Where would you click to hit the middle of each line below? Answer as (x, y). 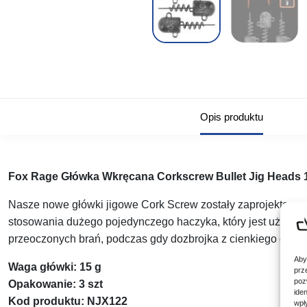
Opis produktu (232, 117)
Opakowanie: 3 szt (56, 284)
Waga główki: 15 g (55, 267)
